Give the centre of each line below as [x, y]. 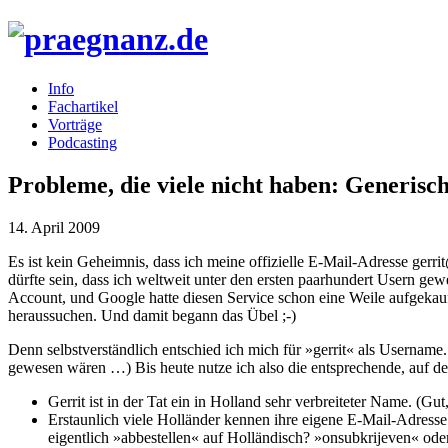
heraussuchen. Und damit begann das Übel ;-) [152, 315]
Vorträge [75, 124]
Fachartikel [83, 106]
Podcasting [82, 142]
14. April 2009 [54, 227]
